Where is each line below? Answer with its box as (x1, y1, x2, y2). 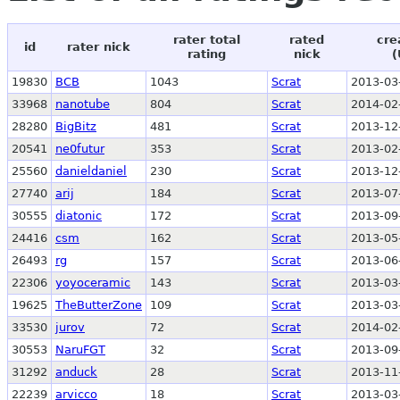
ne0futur (55, 142, 104, 156)
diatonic (55, 209, 102, 223)
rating (187, 47, 226, 62)
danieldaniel (55, 164, 127, 179)
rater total (172, 33, 240, 47)
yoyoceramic (55, 276, 130, 290)
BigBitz (55, 120, 96, 134)
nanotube (55, 97, 110, 112)
